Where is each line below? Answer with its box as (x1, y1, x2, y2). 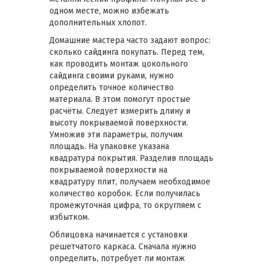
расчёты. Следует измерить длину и (49, 105, 190, 116)
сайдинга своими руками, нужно (49, 70, 174, 81)
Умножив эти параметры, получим (49, 129, 183, 140)
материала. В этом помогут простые (49, 94, 190, 104)
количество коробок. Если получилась (49, 188, 200, 199)
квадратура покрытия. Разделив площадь (49, 153, 213, 163)
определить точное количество (49, 82, 174, 93)
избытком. (49, 212, 90, 222)
